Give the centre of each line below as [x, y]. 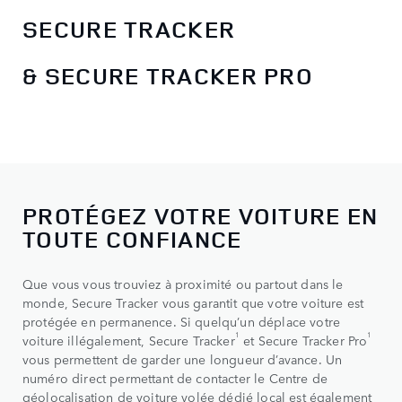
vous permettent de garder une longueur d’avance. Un [183, 359]
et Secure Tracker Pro [303, 341]
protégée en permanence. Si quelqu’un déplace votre [182, 322]
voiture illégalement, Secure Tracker [129, 341]
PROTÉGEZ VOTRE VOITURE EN [201, 216]
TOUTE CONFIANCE [135, 240]
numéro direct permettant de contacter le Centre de [175, 378]
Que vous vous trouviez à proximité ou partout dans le [183, 284]
